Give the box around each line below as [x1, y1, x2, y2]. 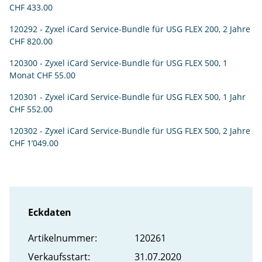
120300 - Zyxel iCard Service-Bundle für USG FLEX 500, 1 [9, 57, 227, 69]
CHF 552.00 [9, 104, 53, 115]
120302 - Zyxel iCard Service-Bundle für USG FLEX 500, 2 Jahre [9, 125, 250, 137]
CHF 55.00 [37, 70, 75, 81]
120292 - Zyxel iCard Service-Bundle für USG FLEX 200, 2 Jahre [9, 23, 250, 35]
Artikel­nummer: [28, 232, 97, 245]
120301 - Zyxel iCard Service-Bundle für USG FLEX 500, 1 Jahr [9, 91, 246, 103]
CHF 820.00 [9, 36, 53, 47]
